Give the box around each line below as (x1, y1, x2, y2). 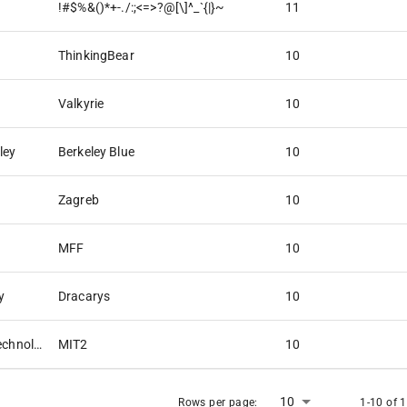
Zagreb (58, 193, 99, 207)
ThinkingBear (58, 48, 134, 63)
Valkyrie (58, 96, 104, 111)
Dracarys (58, 289, 111, 303)
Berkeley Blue (58, 144, 134, 159)
